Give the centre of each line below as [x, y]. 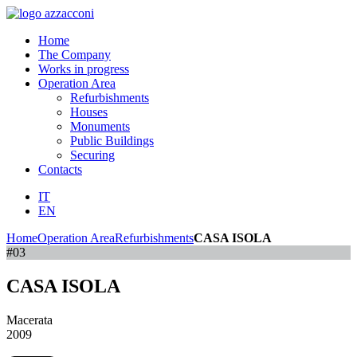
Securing [92, 155]
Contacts [60, 169]
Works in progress [84, 69]
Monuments [100, 126]
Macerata [29, 320]
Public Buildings [112, 141]
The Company [75, 55]
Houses [89, 112]
